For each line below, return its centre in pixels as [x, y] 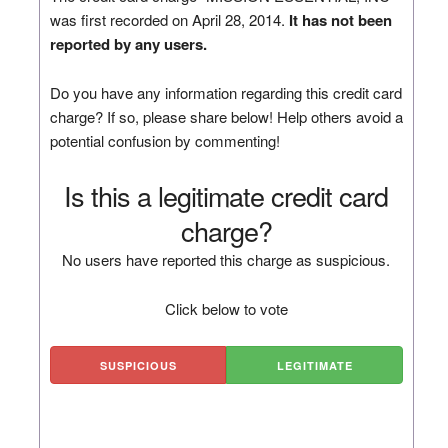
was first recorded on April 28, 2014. [169, 19]
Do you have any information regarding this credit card [225, 92]
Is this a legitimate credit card [226, 195]
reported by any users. [128, 43]
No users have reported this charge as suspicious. [226, 259]
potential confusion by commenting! [164, 140]
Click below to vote [226, 308]
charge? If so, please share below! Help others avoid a [226, 116]
